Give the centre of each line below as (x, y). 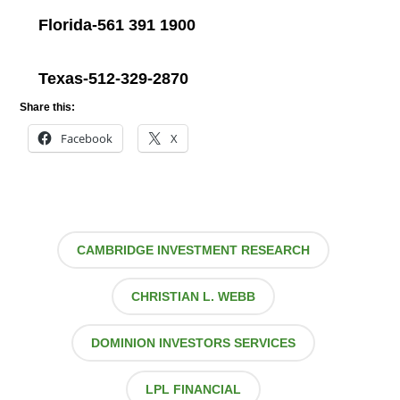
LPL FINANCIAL (194, 389)
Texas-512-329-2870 (113, 78)
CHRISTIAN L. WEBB (194, 296)
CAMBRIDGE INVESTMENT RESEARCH (194, 250)
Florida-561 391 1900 (119, 25)
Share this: (48, 107)
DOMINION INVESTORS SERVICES (194, 342)
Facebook (87, 138)
